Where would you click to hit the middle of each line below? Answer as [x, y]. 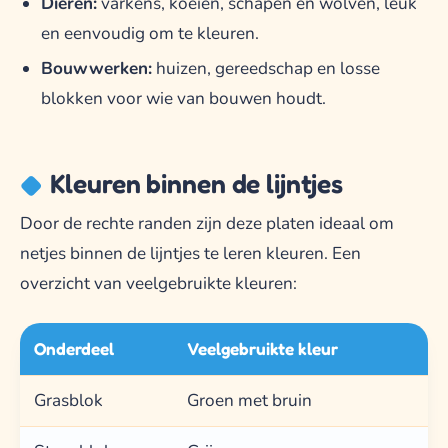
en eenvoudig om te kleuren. [149, 34]
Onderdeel [74, 349]
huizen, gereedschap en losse [265, 69]
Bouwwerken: [96, 69]
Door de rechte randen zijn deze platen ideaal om [207, 224]
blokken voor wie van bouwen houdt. [183, 99]
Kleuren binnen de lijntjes [196, 182]
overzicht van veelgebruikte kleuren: [158, 284]
